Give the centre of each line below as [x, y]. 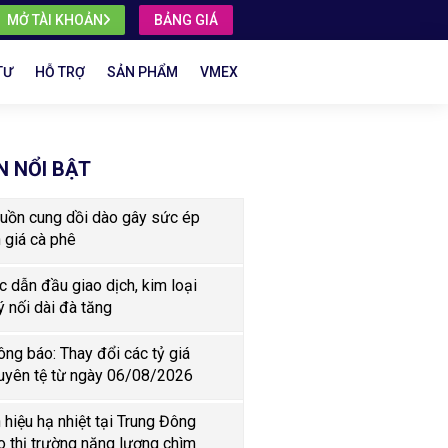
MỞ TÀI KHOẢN [55, 20]
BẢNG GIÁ [186, 20]
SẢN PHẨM [143, 72]
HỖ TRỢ [60, 72]
